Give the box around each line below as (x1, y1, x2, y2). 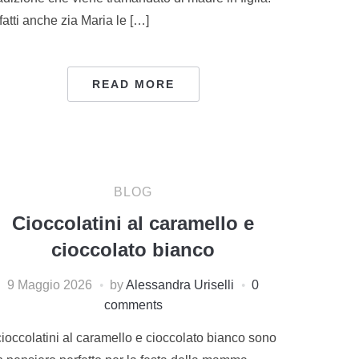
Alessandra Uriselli (126, 277, 234, 292)
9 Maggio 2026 (7, 277, 92, 292)
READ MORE (91, 77, 175, 91)
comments (103, 297, 163, 312)
